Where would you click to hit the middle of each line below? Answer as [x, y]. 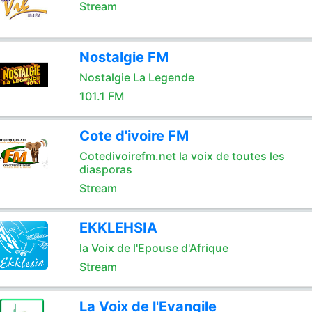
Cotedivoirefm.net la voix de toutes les [182, 156]
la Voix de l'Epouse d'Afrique [154, 248]
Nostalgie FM [124, 57]
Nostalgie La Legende [136, 77]
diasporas [106, 169]
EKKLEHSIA [118, 228]
